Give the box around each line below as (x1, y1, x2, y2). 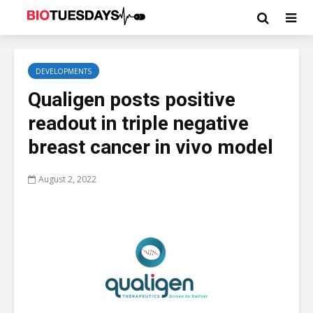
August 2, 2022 (38, 173, 96, 185)
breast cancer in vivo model (28, 136, 273, 159)
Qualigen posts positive (28, 88, 235, 111)
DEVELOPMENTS (36, 66, 92, 76)
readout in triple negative (28, 112, 249, 135)
